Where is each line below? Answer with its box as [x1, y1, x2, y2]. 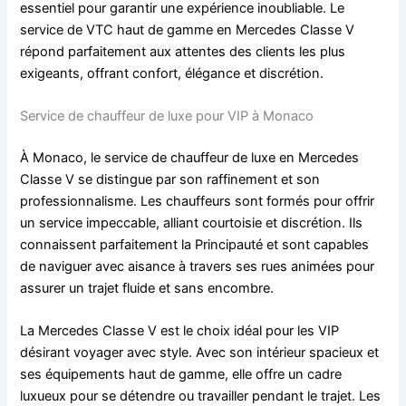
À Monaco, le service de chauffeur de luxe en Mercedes [20, 149, 360, 166]
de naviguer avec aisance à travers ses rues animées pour [20, 257, 375, 275]
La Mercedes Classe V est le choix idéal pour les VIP [20, 323, 340, 340]
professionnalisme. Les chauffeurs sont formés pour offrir [20, 192, 375, 209]
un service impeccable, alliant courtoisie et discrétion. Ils [20, 214, 363, 231]
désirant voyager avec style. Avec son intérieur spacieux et [20, 344, 380, 362]
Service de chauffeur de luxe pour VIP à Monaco [20, 107, 314, 124]
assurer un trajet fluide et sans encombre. [20, 279, 275, 296]
